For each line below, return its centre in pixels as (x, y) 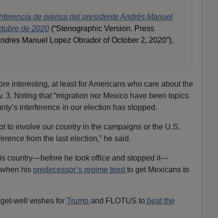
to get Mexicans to (158, 169)
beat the (160, 200)
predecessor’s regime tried (80, 169)
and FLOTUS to (118, 200)
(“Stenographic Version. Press (101, 28)
